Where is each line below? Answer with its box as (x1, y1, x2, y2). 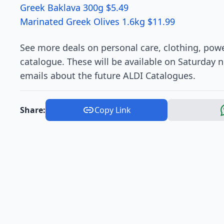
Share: (20, 104, 45, 115)
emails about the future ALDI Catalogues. (20, 69, 195, 81)
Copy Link (94, 104, 131, 115)
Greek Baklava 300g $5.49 (20, 1, 128, 13)
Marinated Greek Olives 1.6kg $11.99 (20, 15, 175, 27)
